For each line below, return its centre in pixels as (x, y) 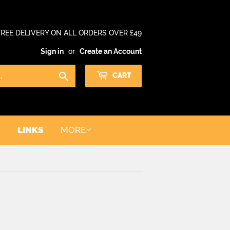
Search (82, 75)
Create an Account (111, 51)
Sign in (52, 51)
